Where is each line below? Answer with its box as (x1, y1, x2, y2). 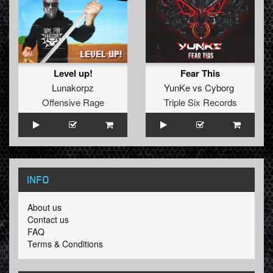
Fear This (180, 66, 220, 80)
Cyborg (205, 80, 234, 94)
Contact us (27, 213, 69, 225)
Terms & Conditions (27, 237, 103, 250)
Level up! (53, 66, 93, 80)
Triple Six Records (163, 95, 237, 108)
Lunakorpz (52, 80, 94, 94)
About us (27, 200, 62, 213)
